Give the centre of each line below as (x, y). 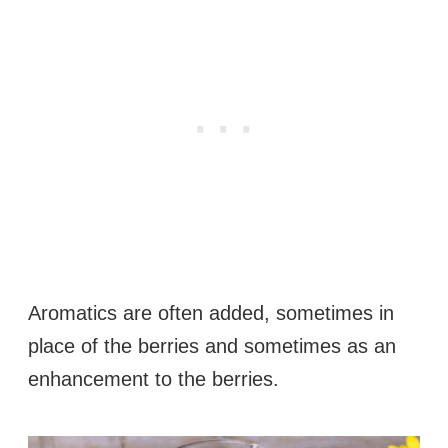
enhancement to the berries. (153, 378)
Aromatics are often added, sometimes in (211, 312)
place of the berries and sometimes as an (212, 345)
